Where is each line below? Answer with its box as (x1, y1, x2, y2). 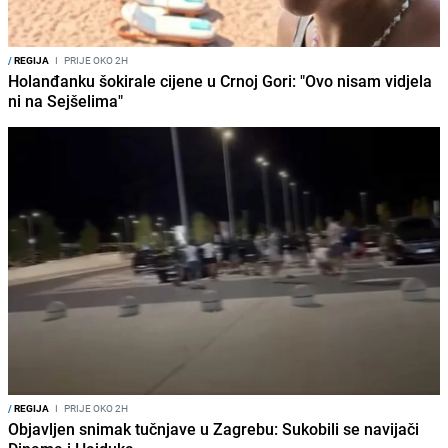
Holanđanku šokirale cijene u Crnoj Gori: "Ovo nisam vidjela (8, 69, 432, 92)
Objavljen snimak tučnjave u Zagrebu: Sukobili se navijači (8, 417, 419, 440)
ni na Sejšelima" (8, 89, 123, 112)
